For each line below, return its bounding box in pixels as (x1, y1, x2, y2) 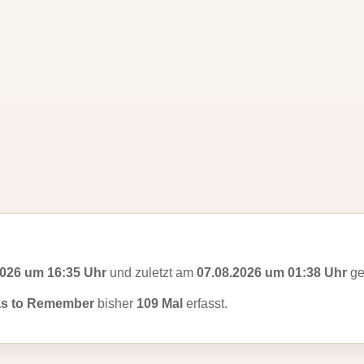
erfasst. (183, 297, 227, 310)
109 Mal (136, 297, 183, 310)
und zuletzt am (106, 266, 197, 279)
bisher (94, 297, 136, 310)
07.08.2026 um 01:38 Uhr (197, 266, 347, 279)
